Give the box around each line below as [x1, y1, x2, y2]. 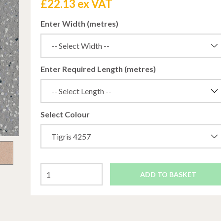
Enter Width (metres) [40, 19, 119, 28]
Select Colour [40, 110, 90, 119]
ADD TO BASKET [140, 170, 196, 179]
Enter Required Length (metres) [40, 64, 156, 74]
